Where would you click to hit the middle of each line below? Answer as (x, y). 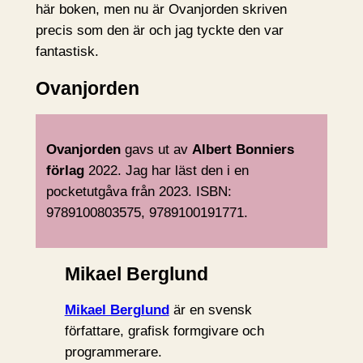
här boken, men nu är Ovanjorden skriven (161, 10)
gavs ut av (157, 149)
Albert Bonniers (243, 149)
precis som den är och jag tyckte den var (159, 31)
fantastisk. (67, 52)
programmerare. (113, 352)
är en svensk (210, 310)
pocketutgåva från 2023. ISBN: (139, 191)
